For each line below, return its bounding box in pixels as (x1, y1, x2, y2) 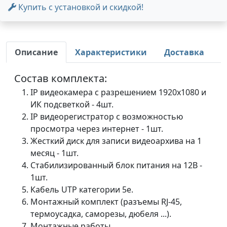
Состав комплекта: (14, 71, 107, 85)
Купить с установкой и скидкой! (16, 2, 143, 13)
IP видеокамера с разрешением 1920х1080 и (30, 87, 206, 98)
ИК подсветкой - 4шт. (30, 99, 113, 110)
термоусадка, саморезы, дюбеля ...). (30, 208, 171, 219)
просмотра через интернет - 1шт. (30, 123, 163, 134)
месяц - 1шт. (30, 147, 79, 159)
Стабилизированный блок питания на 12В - (30, 160, 202, 171)
